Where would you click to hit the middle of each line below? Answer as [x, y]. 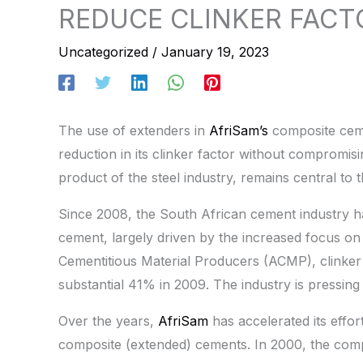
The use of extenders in [134, 131]
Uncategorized [103, 52]
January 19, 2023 [215, 52]
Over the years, [108, 321]
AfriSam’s [239, 131]
